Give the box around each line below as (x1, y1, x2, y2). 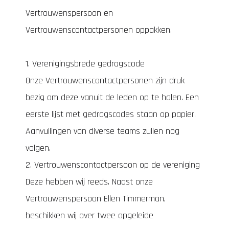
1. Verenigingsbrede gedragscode (26, 58, 145, 70)
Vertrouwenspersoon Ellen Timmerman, (26, 193, 166, 204)
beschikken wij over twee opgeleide (26, 210, 153, 221)
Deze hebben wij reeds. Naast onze (26, 176, 153, 188)
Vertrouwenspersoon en (26, 7, 113, 19)
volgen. (26, 142, 51, 154)
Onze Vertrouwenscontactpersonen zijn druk (26, 75, 185, 86)
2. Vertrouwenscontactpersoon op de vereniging (26, 159, 200, 171)
